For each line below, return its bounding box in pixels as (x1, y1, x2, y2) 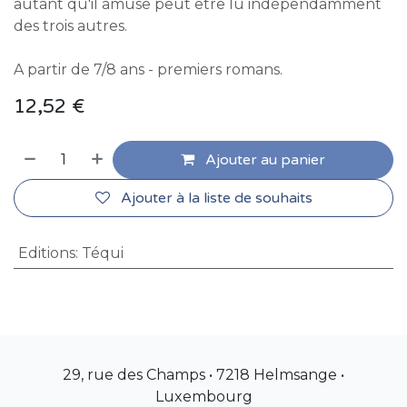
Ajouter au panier (202, 151, 326, 170)
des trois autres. (14, 17, 127, 35)
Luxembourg (154, 387, 253, 405)
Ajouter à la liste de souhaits (120, 189, 313, 208)
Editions (17, 244, 75, 263)
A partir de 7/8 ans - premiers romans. (14, 61, 286, 79)
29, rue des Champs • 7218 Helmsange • (63, 365, 344, 383)
